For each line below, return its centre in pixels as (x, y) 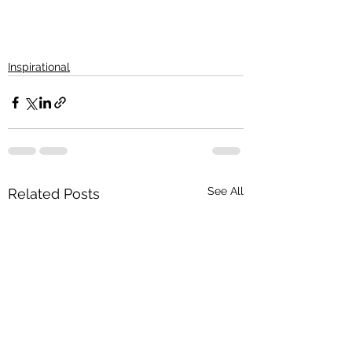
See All (225, 191)
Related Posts (54, 194)
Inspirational (39, 67)
